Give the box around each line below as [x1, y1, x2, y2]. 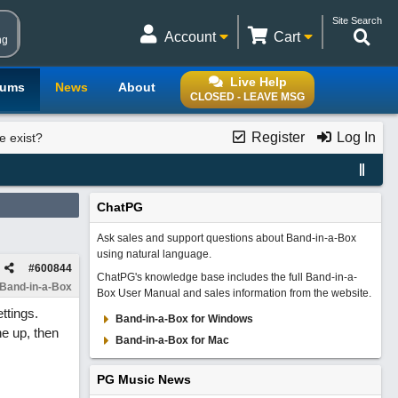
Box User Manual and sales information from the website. [96, 287, 371, 299]
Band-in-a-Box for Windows [115, 313, 253, 325]
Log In [332, 130, 376, 145]
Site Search [332, 15, 382, 26]
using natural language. [96, 248, 211, 260]
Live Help [229, 75, 287, 89]
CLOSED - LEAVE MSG [190, 91, 305, 103]
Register [247, 130, 305, 145]
